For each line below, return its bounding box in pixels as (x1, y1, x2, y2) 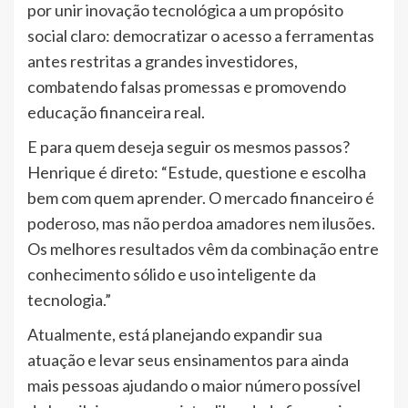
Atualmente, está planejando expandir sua (27, 324, 322, 345)
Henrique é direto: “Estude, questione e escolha (27, 162, 366, 183)
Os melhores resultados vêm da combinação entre (27, 239, 379, 260)
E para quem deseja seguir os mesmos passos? (27, 137, 350, 158)
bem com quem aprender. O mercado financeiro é (27, 188, 374, 209)
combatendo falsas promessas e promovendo (27, 76, 346, 97)
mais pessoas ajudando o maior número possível (27, 375, 361, 396)
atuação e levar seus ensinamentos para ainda (27, 350, 349, 371)
